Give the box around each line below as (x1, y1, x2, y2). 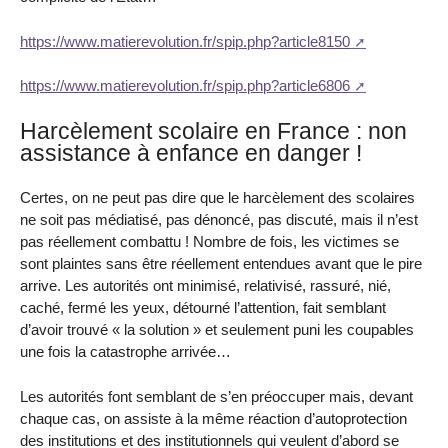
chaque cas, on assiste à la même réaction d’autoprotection (20, 409, 407, 427)
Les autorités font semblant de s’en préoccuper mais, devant (20, 387, 413, 405)
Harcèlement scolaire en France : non (20, 118, 407, 145)
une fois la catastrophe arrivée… (20, 343, 231, 361)
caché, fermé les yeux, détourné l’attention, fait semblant (20, 299, 386, 317)
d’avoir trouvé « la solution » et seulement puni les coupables (20, 321, 414, 339)
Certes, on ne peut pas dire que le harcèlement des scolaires (20, 189, 415, 207)
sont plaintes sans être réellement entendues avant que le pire (20, 255, 422, 273)
